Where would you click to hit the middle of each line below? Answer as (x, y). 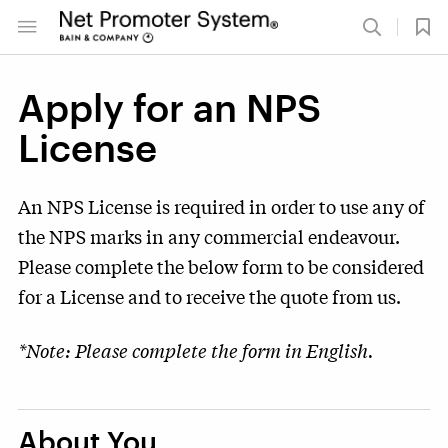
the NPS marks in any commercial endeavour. (209, 236)
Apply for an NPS (169, 107)
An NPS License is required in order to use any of (221, 206)
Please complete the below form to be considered (221, 266)
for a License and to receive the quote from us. (209, 296)
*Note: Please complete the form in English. (196, 350)
